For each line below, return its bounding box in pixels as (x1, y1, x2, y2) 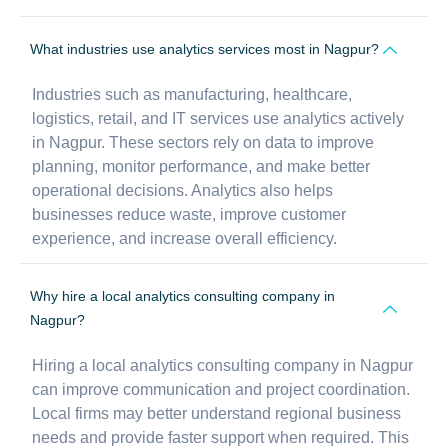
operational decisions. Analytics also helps (32, 181, 333, 199)
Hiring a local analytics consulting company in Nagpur (32, 356, 413, 374)
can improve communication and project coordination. (32, 380, 410, 398)
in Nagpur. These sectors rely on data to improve (32, 133, 374, 151)
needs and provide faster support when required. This (32, 428, 409, 446)
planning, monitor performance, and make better (32, 157, 370, 175)
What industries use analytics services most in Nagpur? (30, 40, 379, 57)
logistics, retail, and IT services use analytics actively (32, 109, 404, 127)
